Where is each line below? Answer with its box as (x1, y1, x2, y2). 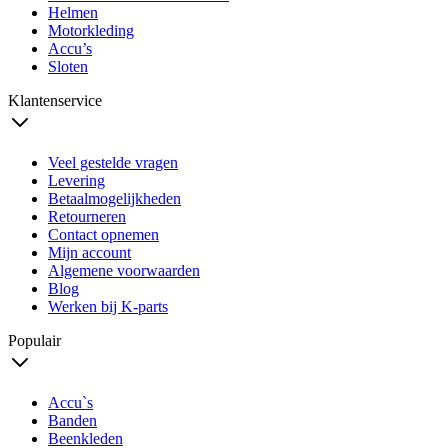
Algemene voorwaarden (48, 262, 200, 280)
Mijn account (48, 244, 131, 262)
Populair (8, 332, 61, 350)
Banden (48, 412, 97, 430)
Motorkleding (48, 22, 134, 40)
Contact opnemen (48, 226, 159, 244)
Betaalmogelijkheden (48, 190, 181, 208)
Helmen (48, 4, 98, 22)
